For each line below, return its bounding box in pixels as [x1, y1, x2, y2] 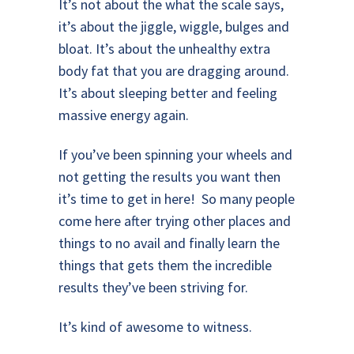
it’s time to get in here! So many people [58, 190, 295, 208]
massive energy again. [58, 106, 189, 124]
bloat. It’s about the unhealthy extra [58, 40, 270, 58]
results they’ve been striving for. [58, 278, 248, 296]
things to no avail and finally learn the [58, 234, 280, 252]
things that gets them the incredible [58, 256, 272, 274]
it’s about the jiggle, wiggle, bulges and [58, 17, 289, 36]
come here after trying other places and [58, 212, 291, 230]
